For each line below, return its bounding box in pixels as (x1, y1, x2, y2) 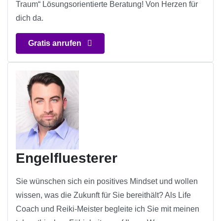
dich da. (16, 14, 43, 23)
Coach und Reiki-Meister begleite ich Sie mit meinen (16, 205, 199, 214)
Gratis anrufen (28, 39, 83, 48)
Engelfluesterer (16, 150, 117, 166)
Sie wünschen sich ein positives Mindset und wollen (16, 177, 198, 186)
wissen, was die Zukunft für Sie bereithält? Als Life (16, 191, 191, 200)
